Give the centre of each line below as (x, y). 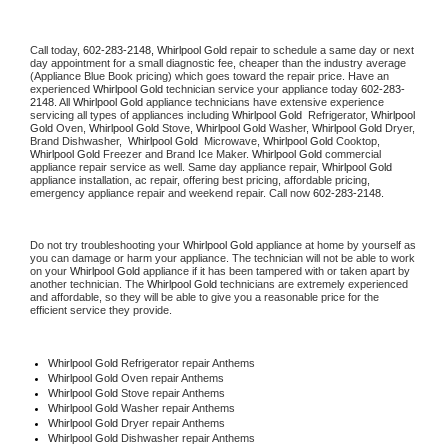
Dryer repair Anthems (172, 422)
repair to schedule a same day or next (322, 49)
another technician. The (88, 283)
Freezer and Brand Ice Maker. (176, 153)
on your (50, 270)
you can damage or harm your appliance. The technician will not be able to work (222, 257)
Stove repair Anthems (172, 392)
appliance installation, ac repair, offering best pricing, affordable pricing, (200, 179)
